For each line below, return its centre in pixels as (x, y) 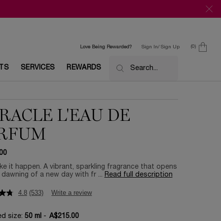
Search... (144, 68)
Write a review (72, 193)
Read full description (138, 175)
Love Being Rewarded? (106, 47)
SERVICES (38, 68)
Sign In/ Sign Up (161, 47)
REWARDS (84, 68)
